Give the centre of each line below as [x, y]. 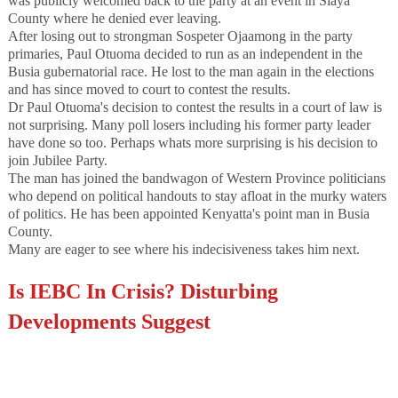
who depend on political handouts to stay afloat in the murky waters [197, 195]
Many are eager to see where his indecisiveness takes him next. [183, 249]
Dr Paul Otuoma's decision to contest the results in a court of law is [195, 107]
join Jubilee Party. [57, 160]
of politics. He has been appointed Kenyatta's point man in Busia [188, 213]
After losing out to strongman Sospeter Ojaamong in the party [180, 36]
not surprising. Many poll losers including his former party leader [189, 124]
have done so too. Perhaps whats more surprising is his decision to [192, 142]
